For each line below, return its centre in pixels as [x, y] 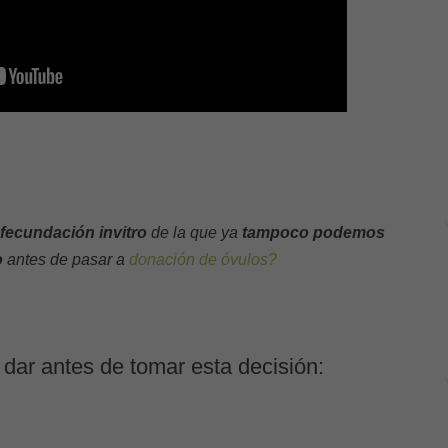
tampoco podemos [313, 232]
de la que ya [194, 232]
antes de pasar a [65, 259]
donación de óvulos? [202, 259]
